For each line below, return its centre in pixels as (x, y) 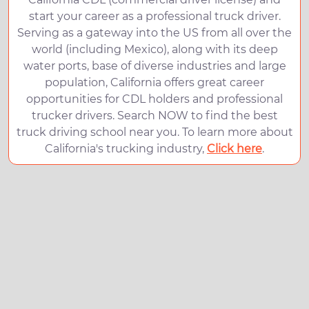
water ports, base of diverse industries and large (154, 66)
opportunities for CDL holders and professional (154, 99)
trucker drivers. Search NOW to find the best (154, 116)
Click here (235, 149)
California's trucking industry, (126, 149)
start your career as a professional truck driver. (154, 16)
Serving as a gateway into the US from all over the (154, 33)
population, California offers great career (154, 82)
